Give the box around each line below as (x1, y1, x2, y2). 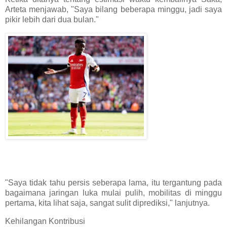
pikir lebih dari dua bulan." (5, 15, 99, 24)
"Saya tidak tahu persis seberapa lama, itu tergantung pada (5, 178, 222, 187)
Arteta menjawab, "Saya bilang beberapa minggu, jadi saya (5, 5, 222, 14)
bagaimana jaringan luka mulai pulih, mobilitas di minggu (5, 188, 222, 198)
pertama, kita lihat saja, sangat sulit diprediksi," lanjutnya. (5, 199, 210, 208)
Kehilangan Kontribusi (5, 217, 85, 226)
